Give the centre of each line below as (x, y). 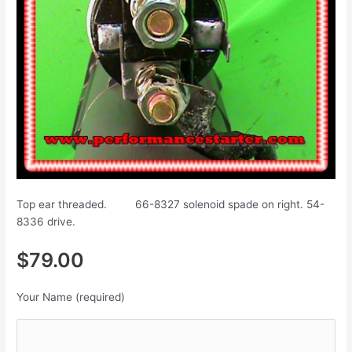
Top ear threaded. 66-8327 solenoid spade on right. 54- (171, 205)
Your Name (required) (71, 297)
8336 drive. (46, 222)
